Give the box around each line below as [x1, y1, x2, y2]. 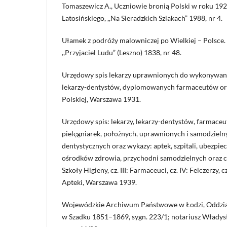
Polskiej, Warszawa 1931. [62, 95, 141, 104]
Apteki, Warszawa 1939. [62, 178, 137, 187]
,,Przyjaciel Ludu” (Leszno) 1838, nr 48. [62, 48, 181, 57]
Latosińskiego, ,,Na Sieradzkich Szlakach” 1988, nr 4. [62, 14, 222, 23]
